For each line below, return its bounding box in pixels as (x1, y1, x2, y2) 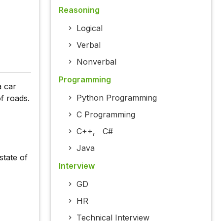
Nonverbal (76, 57, 116, 67)
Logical (76, 23, 103, 34)
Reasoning (58, 5, 100, 15)
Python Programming (76, 93, 157, 103)
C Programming (76, 110, 135, 120)
